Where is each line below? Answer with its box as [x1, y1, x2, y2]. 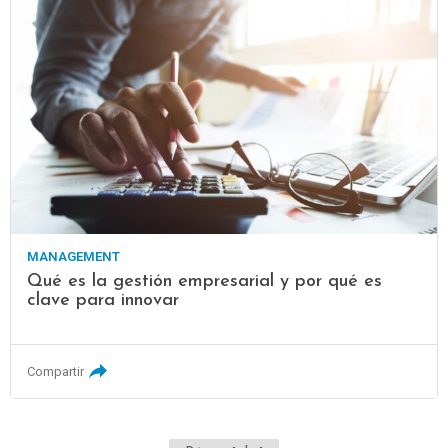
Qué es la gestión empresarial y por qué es [27, 272, 383, 292]
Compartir [27, 364, 85, 380]
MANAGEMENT [27, 249, 121, 265]
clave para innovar [27, 291, 180, 311]
